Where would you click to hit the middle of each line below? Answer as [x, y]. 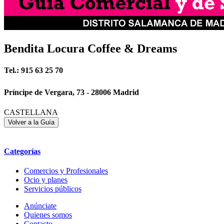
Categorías [22, 151]
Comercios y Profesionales [66, 171]
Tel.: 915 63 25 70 [33, 70]
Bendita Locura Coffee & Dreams [90, 48]
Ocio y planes [46, 180]
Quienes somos [48, 215]
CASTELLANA [31, 112]
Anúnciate [40, 206]
